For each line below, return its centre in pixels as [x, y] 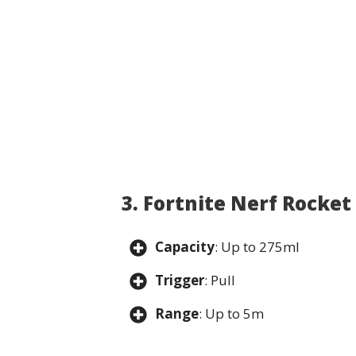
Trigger [180, 281]
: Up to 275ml [259, 247]
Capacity [185, 247]
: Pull [221, 281]
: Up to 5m [233, 314]
